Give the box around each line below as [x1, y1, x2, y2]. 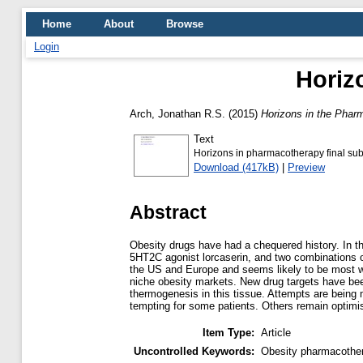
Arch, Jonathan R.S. [130, 107, 225, 120]
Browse [166, 18, 203, 30]
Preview [288, 160, 325, 173]
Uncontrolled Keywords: [134, 344, 254, 357]
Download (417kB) [194, 160, 279, 173]
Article [261, 326, 291, 339]
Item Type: [203, 326, 254, 339]
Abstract [130, 201, 207, 223]
